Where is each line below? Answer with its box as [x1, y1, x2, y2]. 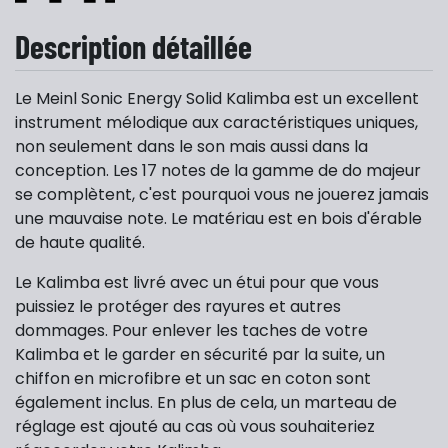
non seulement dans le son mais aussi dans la [15, 135, 368, 159]
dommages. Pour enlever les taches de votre [15, 319, 368, 343]
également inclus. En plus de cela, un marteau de [15, 391, 397, 415]
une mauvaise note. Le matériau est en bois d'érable [15, 207, 422, 231]
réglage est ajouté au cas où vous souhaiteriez [15, 415, 375, 439]
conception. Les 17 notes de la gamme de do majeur [15, 159, 421, 183]
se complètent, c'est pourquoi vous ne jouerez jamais [15, 183, 429, 207]
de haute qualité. [15, 231, 145, 255]
